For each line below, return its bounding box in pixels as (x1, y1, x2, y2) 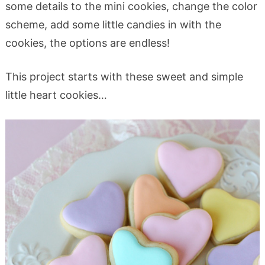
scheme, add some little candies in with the (5, 18, 221, 31)
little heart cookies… (5, 89, 107, 102)
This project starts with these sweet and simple (5, 70, 243, 83)
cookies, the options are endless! (5, 37, 170, 50)
